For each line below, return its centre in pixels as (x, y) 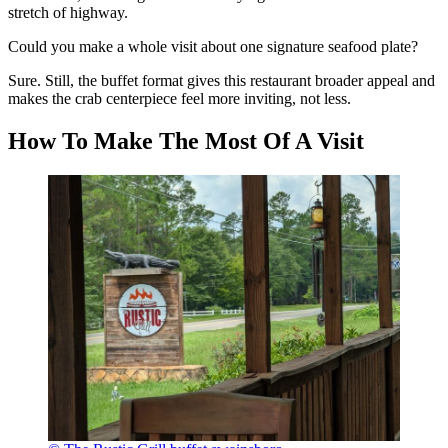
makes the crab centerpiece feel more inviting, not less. (179, 99)
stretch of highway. (68, 13)
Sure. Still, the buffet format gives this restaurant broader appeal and (221, 81)
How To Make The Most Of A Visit (186, 141)
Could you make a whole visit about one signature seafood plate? (213, 47)
